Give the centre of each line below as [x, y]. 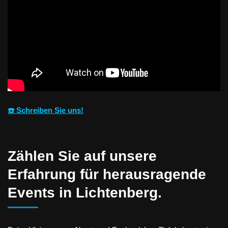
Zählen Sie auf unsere [82, 156]
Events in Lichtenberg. [85, 192]
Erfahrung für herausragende [107, 174]
